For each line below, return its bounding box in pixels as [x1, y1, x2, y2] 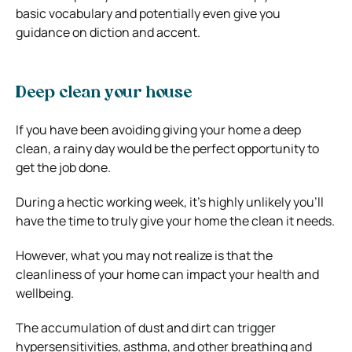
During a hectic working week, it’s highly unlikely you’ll [16, 192, 324, 211]
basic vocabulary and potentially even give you [16, 4, 280, 22]
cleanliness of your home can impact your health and [16, 265, 319, 283]
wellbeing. [16, 284, 74, 302]
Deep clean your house [16, 85, 192, 101]
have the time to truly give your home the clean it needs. [16, 211, 335, 229]
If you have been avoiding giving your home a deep [16, 120, 301, 138]
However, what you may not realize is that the [16, 246, 273, 264]
